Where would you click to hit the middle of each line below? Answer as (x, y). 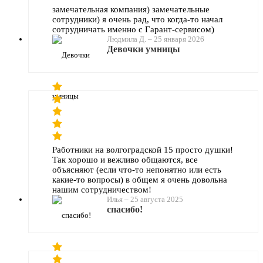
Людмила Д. (127, 39)
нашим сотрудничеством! (102, 189)
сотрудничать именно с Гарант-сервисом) (133, 29)
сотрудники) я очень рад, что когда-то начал (137, 19)
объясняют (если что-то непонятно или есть (137, 169)
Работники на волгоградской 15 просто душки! (143, 149)
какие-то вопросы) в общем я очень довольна (140, 179)
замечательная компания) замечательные (131, 9)
